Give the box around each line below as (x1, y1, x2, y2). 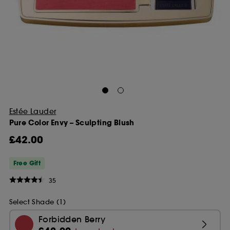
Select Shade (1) (9, 197, 66, 206)
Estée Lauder (9, 107, 56, 116)
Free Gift (13, 159, 41, 168)
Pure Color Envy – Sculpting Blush (9, 118, 135, 128)
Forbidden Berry (39, 214, 106, 224)
